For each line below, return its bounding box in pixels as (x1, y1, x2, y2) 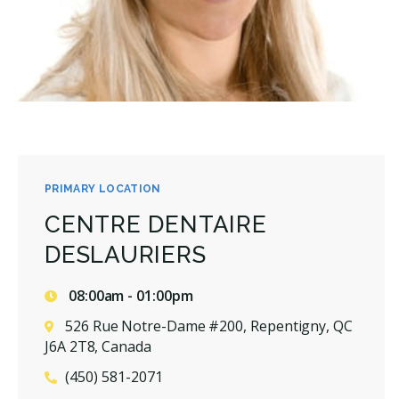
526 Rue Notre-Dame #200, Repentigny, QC (65, 315, 353, 336)
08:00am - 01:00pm (65, 285, 193, 305)
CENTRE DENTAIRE (45, 210, 267, 238)
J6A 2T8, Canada (45, 336, 151, 356)
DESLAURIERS (45, 240, 207, 268)
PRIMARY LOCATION (45, 182, 161, 195)
